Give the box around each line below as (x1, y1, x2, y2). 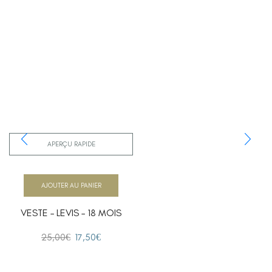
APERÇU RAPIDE (47, 140, 95, 149)
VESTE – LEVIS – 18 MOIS (21, 207, 121, 219)
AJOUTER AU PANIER (41, 182, 101, 190)
